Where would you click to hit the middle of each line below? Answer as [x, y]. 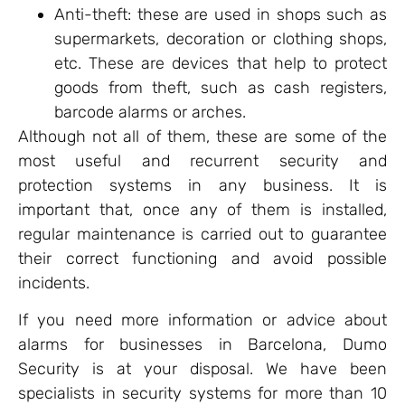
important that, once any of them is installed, [202, 209]
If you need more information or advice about [202, 320]
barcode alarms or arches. [150, 112]
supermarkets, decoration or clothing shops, [221, 38]
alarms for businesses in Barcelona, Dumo [202, 345]
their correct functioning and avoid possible [202, 258]
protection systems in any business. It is [202, 185]
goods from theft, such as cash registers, [221, 87]
